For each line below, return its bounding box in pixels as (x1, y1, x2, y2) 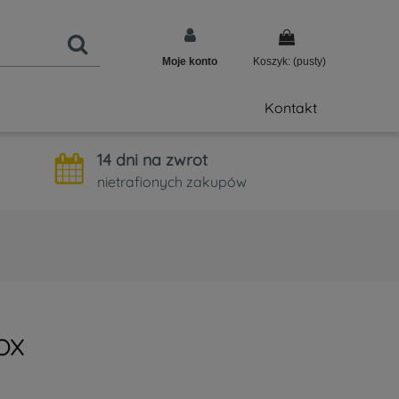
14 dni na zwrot (97, 150, 208, 170)
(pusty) (293, 55, 326, 68)
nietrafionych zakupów (97, 173, 247, 191)
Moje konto (162, 55, 217, 68)
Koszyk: (253, 55, 290, 68)
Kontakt (265, 99, 317, 117)
